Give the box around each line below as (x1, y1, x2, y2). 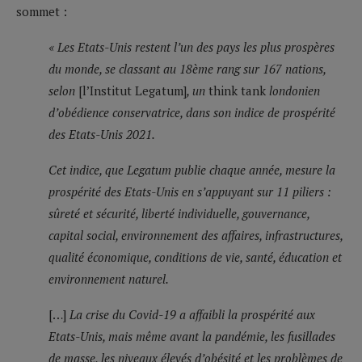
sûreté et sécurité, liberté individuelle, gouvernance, (48, 204, 309, 221)
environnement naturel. (48, 270, 169, 287)
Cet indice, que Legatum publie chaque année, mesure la (48, 161, 335, 178)
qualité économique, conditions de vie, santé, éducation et (48, 248, 342, 265)
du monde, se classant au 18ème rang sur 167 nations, (48, 60, 326, 77)
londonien (266, 82, 320, 99)
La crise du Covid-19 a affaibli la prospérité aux (66, 305, 315, 322)
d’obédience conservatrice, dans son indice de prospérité (48, 103, 335, 120)
